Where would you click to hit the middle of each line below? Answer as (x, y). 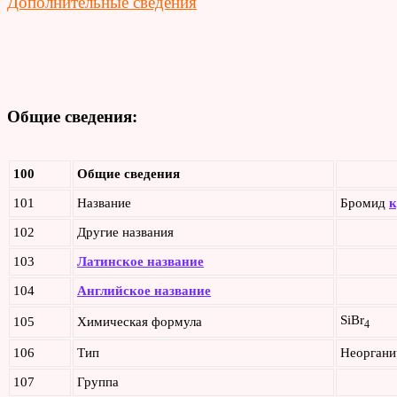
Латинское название (140, 261)
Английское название (144, 290)
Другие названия (125, 232)
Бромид (365, 202)
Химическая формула (140, 321)
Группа (98, 381)
